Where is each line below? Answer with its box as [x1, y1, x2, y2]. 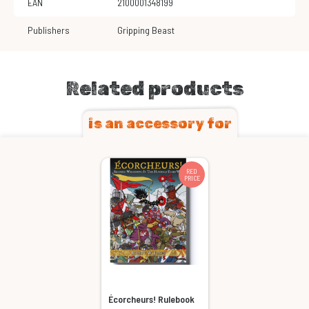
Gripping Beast [123, 24, 175, 37]
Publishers [28, 24, 70, 37]
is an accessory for [88, 115, 232, 132]
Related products [65, 77, 244, 101]
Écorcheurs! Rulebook [108, 293, 195, 306]
